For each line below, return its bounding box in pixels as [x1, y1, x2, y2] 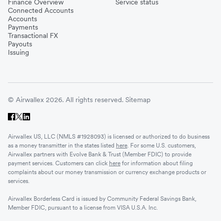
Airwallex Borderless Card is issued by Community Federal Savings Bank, [8, 194, 196, 202]
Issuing [8, 47, 29, 57]
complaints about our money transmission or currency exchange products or [8, 168, 206, 176]
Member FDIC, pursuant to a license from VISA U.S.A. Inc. [8, 203, 158, 211]
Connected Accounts [8, 5, 74, 15]
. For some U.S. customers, [127, 141, 196, 149]
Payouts [8, 39, 32, 48]
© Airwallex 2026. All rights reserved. [8, 95, 123, 104]
